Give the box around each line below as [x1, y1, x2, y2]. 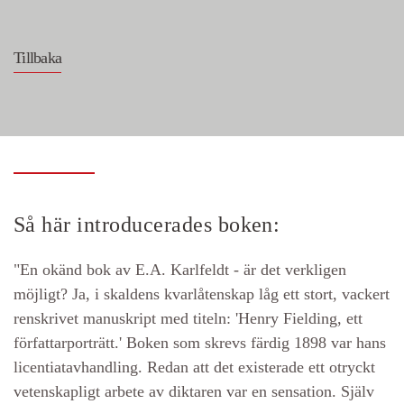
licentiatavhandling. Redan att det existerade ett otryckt [14, 358, 375, 376]
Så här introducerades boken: [14, 213, 280, 236]
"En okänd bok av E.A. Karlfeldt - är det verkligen [14, 261, 346, 279]
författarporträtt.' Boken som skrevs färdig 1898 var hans [14, 334, 386, 352]
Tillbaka [14, 49, 62, 67]
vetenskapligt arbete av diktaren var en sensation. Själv [14, 382, 374, 400]
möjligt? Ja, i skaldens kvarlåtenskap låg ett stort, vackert [14, 285, 390, 303]
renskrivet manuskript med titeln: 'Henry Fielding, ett [14, 309, 363, 327]
